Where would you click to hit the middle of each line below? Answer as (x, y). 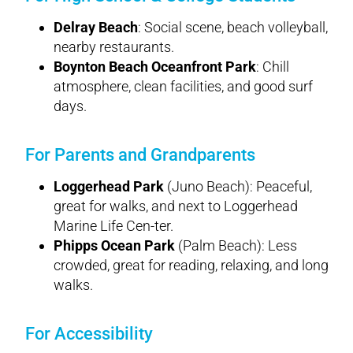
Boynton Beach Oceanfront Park (155, 66)
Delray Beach (96, 27)
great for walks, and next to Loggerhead (176, 206)
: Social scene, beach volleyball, (233, 27)
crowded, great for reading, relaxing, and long (191, 265)
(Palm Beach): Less (236, 245)
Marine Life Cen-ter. (113, 225)
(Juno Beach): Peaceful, (238, 186)
